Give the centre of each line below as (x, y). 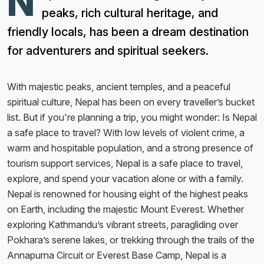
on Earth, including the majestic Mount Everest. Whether (126, 209)
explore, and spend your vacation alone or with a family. (125, 179)
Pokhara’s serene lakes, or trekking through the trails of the (131, 240)
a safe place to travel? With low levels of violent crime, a (126, 133)
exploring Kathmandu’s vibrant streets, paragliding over (123, 225)
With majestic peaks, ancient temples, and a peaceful (119, 87)
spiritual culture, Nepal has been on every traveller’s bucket (131, 102)
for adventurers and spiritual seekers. (108, 51)
